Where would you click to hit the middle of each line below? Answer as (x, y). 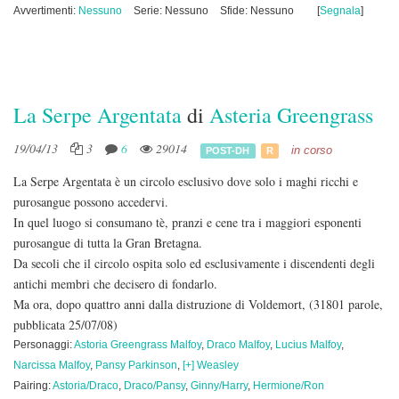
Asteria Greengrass (291, 115)
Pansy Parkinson (136, 365)
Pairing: (33, 386)
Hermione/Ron (289, 386)
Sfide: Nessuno (257, 11)
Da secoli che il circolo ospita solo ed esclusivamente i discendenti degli (194, 263)
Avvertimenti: (46, 11)
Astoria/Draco (85, 386)
